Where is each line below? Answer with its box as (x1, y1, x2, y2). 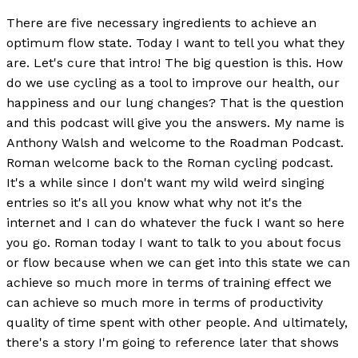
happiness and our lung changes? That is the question (6, 95, 344, 111)
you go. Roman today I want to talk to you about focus (6, 235, 341, 251)
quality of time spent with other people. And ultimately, (6, 315, 348, 331)
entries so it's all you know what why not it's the (6, 195, 302, 211)
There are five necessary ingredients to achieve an (6, 15, 316, 31)
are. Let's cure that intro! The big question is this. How (6, 55, 343, 71)
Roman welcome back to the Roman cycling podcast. (6, 155, 333, 171)
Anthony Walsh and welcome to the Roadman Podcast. (6, 135, 344, 151)
